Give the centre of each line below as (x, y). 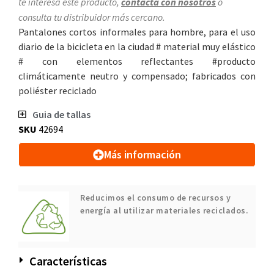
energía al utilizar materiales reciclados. (186, 210)
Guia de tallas (61, 114)
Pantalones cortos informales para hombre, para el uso (137, 32)
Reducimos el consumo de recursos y (156, 197)
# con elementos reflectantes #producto (137, 61)
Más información (143, 154)
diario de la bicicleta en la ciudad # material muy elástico (137, 47)
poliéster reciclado (57, 91)
